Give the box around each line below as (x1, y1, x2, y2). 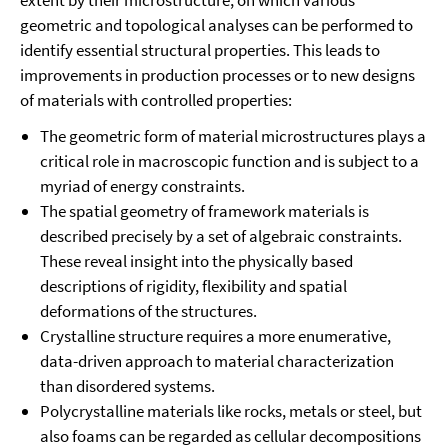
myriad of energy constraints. (40, 175, 245, 197)
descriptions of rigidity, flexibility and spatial (40, 275, 347, 297)
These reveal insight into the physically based (40, 250, 353, 272)
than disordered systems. (40, 375, 215, 397)
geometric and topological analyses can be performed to (20, 14, 413, 36)
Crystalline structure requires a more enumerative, (40, 325, 391, 347)
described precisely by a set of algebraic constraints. (40, 225, 402, 247)
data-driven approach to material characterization (40, 350, 394, 372)
